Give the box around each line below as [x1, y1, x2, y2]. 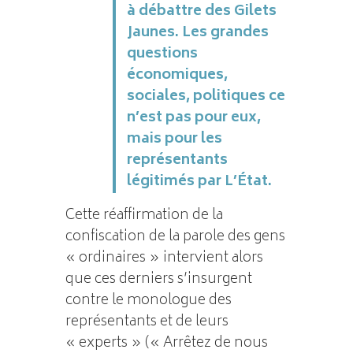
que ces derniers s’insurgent [65, 266, 252, 292]
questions [126, 41, 198, 67]
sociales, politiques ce [126, 84, 285, 110]
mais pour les [126, 126, 222, 152]
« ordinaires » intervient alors [65, 245, 263, 271]
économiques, [126, 62, 228, 88]
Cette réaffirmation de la [65, 203, 223, 229]
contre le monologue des [65, 288, 232, 314]
